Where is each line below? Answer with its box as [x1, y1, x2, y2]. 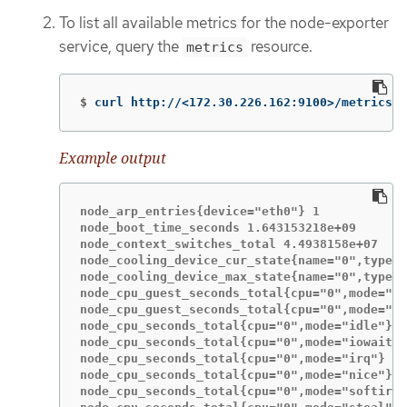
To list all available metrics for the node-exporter [59, 13, 389, 34]
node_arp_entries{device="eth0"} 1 [80, 204, 320, 219]
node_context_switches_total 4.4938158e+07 [80, 237, 378, 252]
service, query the [59, 36, 183, 57]
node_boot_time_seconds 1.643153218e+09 [80, 221, 356, 235]
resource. [247, 36, 313, 57]
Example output [59, 147, 166, 168]
